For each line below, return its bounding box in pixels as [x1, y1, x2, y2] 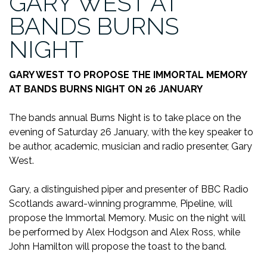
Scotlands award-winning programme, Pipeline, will [9, 197, 232, 209]
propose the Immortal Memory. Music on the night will [9, 212, 246, 223]
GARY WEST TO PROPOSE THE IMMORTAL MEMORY [9, 69, 247, 80]
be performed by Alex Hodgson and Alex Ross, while [9, 226, 240, 238]
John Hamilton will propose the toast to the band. [9, 240, 226, 252]
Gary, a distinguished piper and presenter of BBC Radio [9, 183, 249, 195]
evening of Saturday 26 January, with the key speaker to [9, 126, 253, 138]
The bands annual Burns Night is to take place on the [9, 111, 241, 123]
